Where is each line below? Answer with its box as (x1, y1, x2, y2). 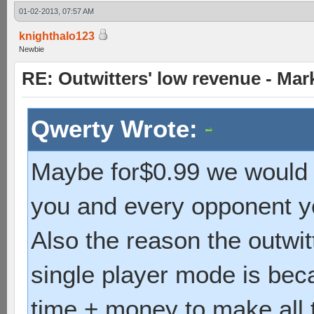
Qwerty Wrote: (31, 115, 205, 142)
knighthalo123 (19, 30, 95, 42)
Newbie (19, 45, 44, 53)
